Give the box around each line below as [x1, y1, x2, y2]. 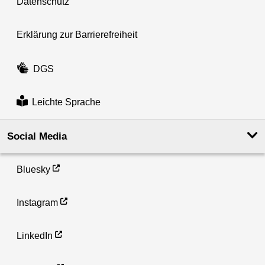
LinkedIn [17, 231, 53, 241]
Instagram [17, 198, 58, 208]
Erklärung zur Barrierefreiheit [17, 29, 137, 40]
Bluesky [17, 164, 50, 175]
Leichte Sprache [31, 97, 101, 108]
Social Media [7, 131, 67, 143]
